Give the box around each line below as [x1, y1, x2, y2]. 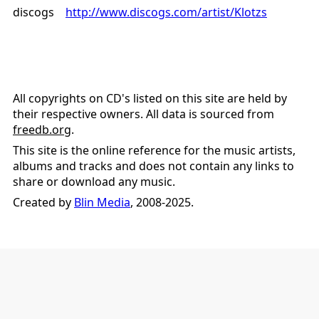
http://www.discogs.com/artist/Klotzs [66, 4, 267, 21]
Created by [13, 194, 74, 211]
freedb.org [13, 122, 71, 138]
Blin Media [74, 194, 130, 211]
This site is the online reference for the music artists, [13, 142, 296, 159]
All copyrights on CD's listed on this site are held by [13, 90, 287, 107]
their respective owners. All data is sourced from [13, 106, 274, 122]
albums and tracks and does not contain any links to [13, 158, 294, 174]
